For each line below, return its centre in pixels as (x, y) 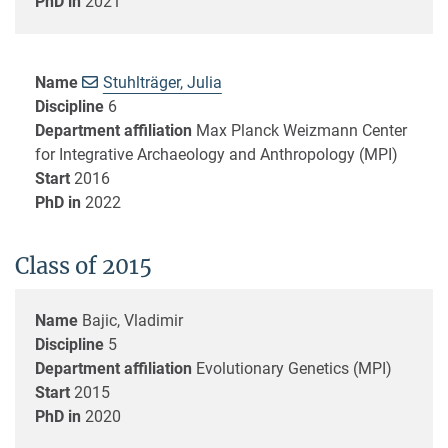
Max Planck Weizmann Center (301, 130)
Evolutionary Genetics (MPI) (294, 368)
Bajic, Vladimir (132, 320)
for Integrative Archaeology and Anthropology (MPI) (216, 154)
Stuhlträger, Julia (162, 82)
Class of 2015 (83, 265)
